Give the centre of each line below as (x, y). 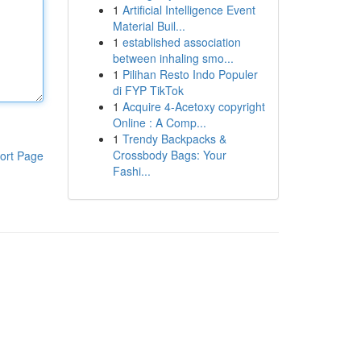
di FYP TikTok (148, 90)
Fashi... (131, 171)
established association (181, 42)
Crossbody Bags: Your (169, 155)
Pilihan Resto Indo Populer (190, 74)
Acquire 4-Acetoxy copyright (193, 106)
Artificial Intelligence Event (189, 10)
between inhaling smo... (173, 58)
